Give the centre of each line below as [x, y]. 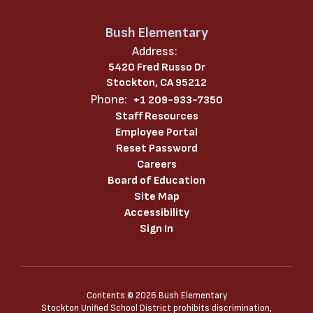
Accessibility [156, 213]
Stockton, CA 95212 [156, 83]
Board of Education [156, 181]
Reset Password [156, 148]
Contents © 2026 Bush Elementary [156, 296]
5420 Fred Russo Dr [156, 67]
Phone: [109, 100]
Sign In [156, 229]
